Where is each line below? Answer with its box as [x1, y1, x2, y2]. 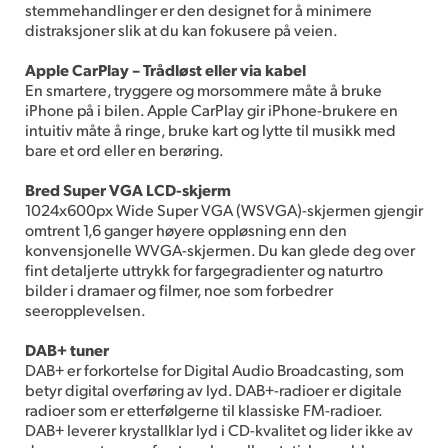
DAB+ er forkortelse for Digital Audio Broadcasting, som [25, 358, 404, 380]
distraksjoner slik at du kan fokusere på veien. [25, 18, 338, 40]
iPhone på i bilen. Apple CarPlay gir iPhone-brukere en [25, 98, 398, 120]
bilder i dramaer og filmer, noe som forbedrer [25, 278, 333, 300]
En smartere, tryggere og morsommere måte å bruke [25, 78, 382, 100]
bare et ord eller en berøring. [25, 138, 224, 160]
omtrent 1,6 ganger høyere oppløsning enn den [25, 218, 347, 240]
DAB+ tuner [25, 338, 109, 360]
